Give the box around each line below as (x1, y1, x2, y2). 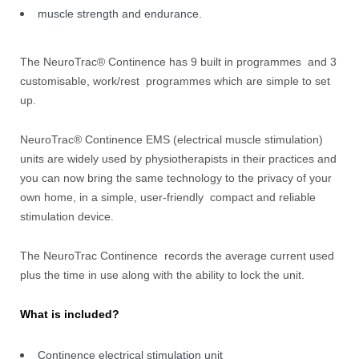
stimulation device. (20, 210, 114, 224)
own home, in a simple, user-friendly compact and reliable (20, 191, 316, 204)
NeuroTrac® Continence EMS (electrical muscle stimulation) (20, 133, 323, 147)
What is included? (20, 308, 119, 321)
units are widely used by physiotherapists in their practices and (20, 152, 337, 166)
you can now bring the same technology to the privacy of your (20, 171, 332, 185)
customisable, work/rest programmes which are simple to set (20, 75, 330, 88)
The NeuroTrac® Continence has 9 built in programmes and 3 (20, 55, 337, 69)
